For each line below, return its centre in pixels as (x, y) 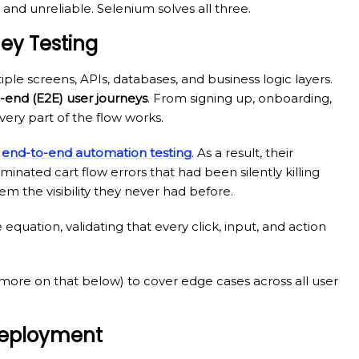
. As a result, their (242, 152)
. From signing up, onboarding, (240, 98)
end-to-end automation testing (97, 152)
